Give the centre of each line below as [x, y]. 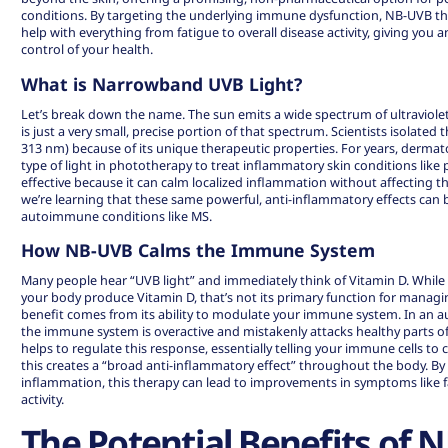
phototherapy [151, 164]
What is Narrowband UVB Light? [162, 83]
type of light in [65, 164]
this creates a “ [64, 365]
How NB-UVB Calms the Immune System [198, 250]
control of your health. [87, 49]
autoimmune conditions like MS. [117, 215]
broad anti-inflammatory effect [199, 365]
